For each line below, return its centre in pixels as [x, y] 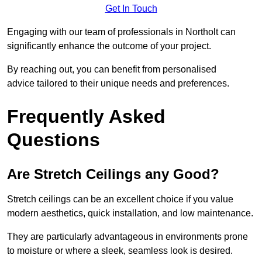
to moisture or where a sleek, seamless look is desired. [120, 251]
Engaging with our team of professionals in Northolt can [121, 32]
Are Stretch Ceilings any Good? [113, 174]
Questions [54, 140]
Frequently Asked [86, 117]
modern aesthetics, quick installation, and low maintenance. [130, 213]
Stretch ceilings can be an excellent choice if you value [120, 199]
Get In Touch [131, 9]
